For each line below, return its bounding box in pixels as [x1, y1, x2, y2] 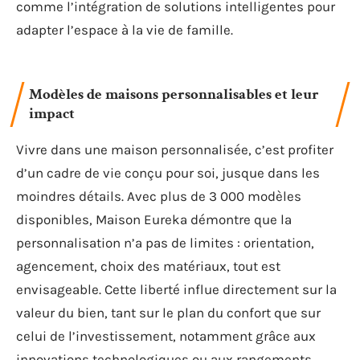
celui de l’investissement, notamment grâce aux [16, 328, 316, 344]
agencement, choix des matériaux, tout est [16, 258, 280, 274]
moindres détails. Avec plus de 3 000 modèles [16, 188, 301, 204]
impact [29, 104, 75, 124]
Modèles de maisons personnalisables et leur [29, 84, 319, 104]
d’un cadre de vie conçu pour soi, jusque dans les [16, 165, 320, 181]
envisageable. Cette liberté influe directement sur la [16, 281, 337, 297]
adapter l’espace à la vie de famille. [16, 21, 233, 38]
